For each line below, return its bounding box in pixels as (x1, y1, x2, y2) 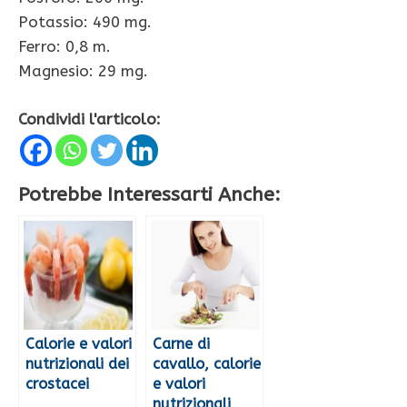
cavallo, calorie (153, 354, 261, 372)
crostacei (25, 374, 89, 392)
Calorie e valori (25, 334, 132, 352)
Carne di (153, 334, 210, 352)
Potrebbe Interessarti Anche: (18, 182, 281, 206)
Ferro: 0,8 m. (18, 37, 111, 56)
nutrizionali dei (25, 354, 129, 372)
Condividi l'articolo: (18, 109, 161, 128)
